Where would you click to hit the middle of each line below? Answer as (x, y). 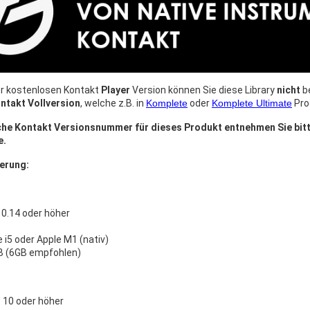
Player (117, 90)
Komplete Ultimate (252, 103)
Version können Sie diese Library (204, 90)
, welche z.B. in (113, 103)
